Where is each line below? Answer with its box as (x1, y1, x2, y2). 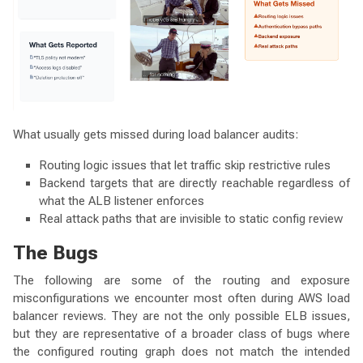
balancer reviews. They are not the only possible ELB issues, (13, 308, 350, 323)
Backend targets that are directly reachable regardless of (39, 175, 350, 190)
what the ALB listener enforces (39, 193, 204, 208)
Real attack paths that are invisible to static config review (39, 211, 343, 226)
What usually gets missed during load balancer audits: (13, 126, 298, 142)
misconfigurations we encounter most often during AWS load (13, 290, 350, 305)
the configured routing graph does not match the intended (13, 344, 350, 359)
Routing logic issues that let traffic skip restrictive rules (39, 157, 331, 173)
